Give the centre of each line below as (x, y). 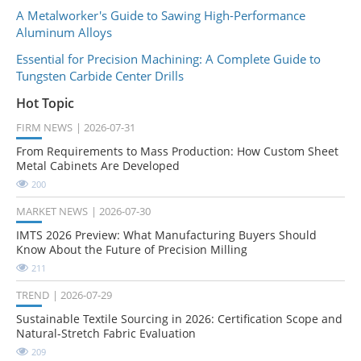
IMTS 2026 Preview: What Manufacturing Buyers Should (166, 235)
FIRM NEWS (44, 128)
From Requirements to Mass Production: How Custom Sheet (177, 151)
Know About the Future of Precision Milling (132, 250)
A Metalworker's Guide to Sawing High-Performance (161, 15)
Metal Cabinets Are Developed (98, 166)
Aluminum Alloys (64, 32)
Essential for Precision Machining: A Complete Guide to (168, 58)
